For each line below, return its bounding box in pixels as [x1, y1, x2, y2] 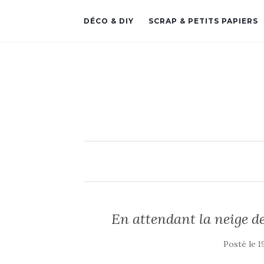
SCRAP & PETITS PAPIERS [148, 16, 258, 25]
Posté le [223, 239, 259, 249]
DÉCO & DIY [84, 16, 134, 25]
